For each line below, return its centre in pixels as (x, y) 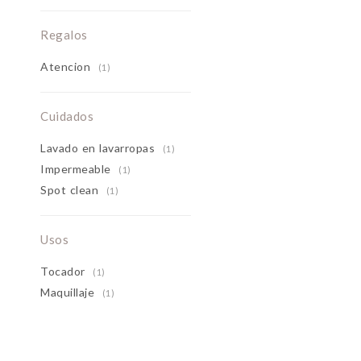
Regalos (64, 35)
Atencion (67, 66)
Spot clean (71, 190)
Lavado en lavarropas (100, 148)
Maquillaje (69, 292)
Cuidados (67, 116)
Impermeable (77, 169)
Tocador (64, 271)
